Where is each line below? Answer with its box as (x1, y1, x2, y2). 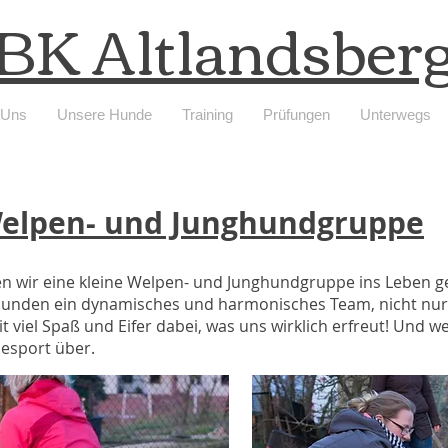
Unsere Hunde (56, 106, 152, 123)
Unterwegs (359, 106, 431, 123)
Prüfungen (262, 106, 330, 123)
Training (181, 106, 233, 123)
